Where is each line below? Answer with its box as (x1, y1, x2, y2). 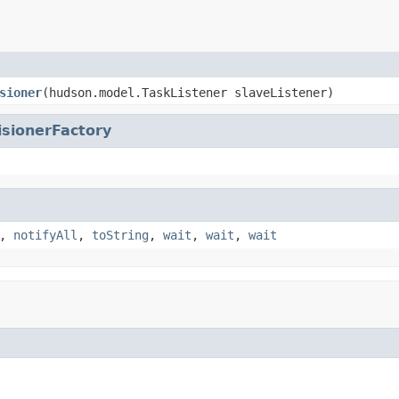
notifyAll (13, 227, 77, 242)
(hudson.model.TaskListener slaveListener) (42, 85, 334, 100)
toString (92, 227, 149, 242)
